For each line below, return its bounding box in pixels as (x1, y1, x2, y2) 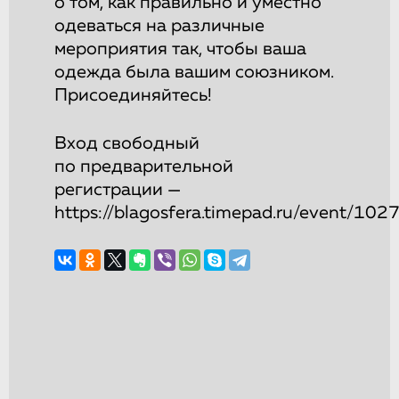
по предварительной (54, 158, 233, 176)
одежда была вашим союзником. (54, 63, 334, 82)
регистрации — (54, 181, 181, 199)
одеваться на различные (54, 17, 265, 36)
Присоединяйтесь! (54, 86, 212, 105)
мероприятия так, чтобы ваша (54, 40, 306, 59)
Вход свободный (54, 134, 199, 153)
